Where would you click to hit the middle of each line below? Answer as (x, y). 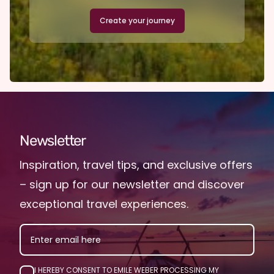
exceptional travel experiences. (104, 204)
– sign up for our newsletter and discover (132, 184)
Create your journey (137, 20)
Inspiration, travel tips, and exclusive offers (136, 165)
